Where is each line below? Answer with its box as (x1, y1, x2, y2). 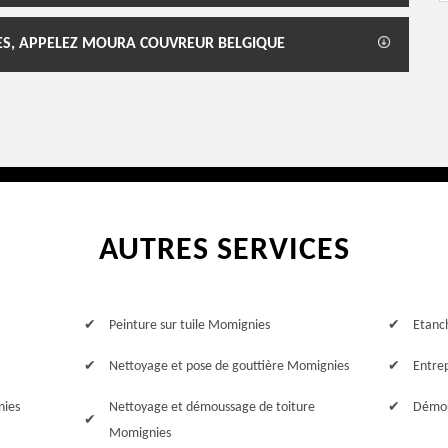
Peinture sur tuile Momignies (108, 318, 270, 333)
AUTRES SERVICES (98, 235, 350, 267)
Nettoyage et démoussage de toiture (108, 400, 315, 415)
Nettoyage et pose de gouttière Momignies (108, 359, 349, 374)
